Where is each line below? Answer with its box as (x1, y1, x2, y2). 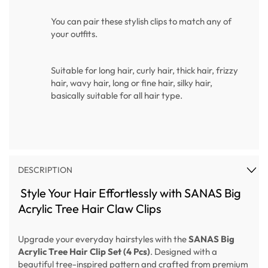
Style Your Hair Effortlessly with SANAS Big (18, 185, 241, 200)
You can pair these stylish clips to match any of (51, 16, 232, 28)
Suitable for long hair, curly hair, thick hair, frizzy (51, 65, 238, 77)
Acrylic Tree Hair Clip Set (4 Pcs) (18, 245, 150, 257)
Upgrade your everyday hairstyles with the (18, 233, 188, 245)
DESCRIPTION (18, 165, 72, 176)
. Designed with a (150, 245, 217, 257)
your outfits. (51, 28, 98, 40)
